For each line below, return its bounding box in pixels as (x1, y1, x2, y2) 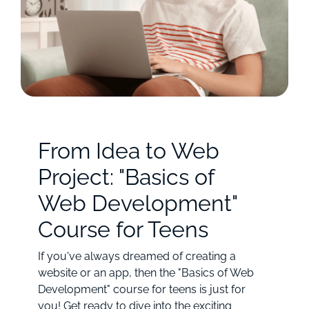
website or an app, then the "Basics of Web (38, 266, 254, 279)
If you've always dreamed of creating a (38, 249, 236, 263)
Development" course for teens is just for (38, 282, 246, 296)
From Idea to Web (38, 137, 219, 163)
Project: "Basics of (38, 163, 215, 190)
